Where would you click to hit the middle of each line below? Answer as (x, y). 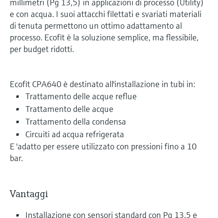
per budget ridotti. (42, 49)
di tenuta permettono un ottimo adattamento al (96, 25)
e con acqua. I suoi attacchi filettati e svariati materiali (106, 14)
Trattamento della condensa (76, 121)
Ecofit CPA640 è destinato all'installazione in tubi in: (102, 84)
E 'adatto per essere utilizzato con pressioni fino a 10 (103, 146)
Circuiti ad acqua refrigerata (75, 134)
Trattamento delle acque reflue (81, 96)
